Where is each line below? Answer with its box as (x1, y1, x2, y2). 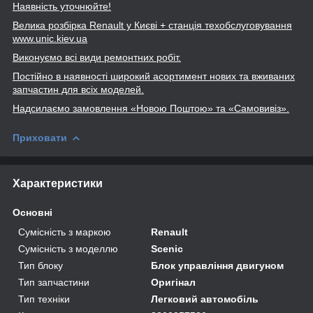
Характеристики (13, 177, 103, 189)
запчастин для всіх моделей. (13, 83, 144, 95)
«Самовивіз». (228, 102, 289, 114)
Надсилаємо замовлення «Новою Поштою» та (13, 102, 228, 114)
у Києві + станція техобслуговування (124, 19, 292, 31)
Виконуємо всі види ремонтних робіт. (13, 51, 181, 63)
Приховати (13, 131, 67, 143)
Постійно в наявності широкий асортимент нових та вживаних (13, 70, 295, 82)
